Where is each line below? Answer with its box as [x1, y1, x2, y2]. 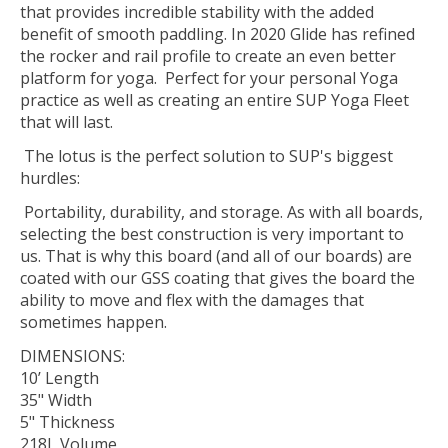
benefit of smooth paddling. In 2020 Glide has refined [20, 22, 415, 45]
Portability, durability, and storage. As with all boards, [20, 200, 423, 223]
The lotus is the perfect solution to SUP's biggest [20, 144, 393, 167]
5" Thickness [20, 410, 115, 433]
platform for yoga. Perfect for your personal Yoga [20, 66, 398, 89]
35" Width [20, 388, 92, 411]
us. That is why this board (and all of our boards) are [20, 244, 412, 267]
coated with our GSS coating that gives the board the [20, 266, 415, 289]
